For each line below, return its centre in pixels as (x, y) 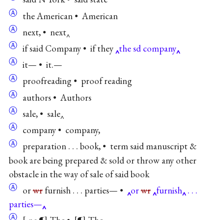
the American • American (68, 16)
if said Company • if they (67, 49)
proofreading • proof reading (75, 81)
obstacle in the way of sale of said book (79, 174)
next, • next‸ (44, 32)
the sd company (147, 49)
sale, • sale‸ (41, 114)
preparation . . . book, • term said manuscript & (107, 146)
